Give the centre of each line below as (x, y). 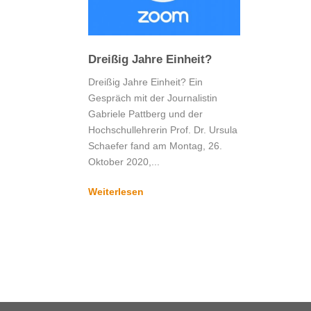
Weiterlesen (116, 191)
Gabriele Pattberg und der (145, 114)
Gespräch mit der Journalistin (153, 98)
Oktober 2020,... (124, 161)
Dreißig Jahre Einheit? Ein (145, 82)
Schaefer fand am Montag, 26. (155, 145)
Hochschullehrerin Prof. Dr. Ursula (163, 129)
